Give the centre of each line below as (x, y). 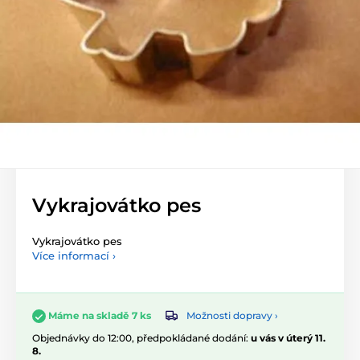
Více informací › (74, 256)
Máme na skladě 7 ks (100, 316)
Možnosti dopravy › (232, 316)
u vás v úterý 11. (288, 337)
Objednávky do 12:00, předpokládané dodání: (141, 337)
